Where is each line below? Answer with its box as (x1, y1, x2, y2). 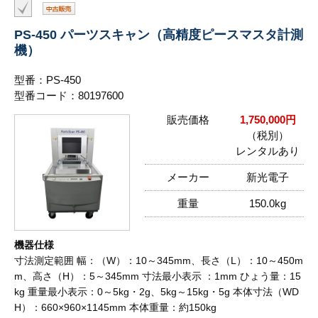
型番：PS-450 (14, 74, 81, 87)
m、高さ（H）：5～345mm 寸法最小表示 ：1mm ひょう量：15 (14, 270, 301, 282)
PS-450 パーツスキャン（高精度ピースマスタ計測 (14, 27, 303, 43)
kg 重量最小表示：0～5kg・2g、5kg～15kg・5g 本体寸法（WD (14, 285, 299, 297)
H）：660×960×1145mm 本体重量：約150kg (14, 301, 216, 313)
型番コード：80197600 (14, 89, 124, 102)
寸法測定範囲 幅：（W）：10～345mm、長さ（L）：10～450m (14, 254, 303, 266)
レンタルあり (236, 145, 300, 158)
